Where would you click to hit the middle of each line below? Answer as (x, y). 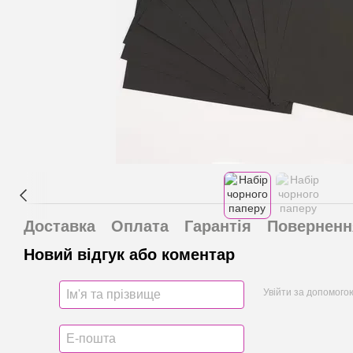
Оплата (140, 226)
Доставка (59, 226)
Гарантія (218, 226)
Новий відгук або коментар (129, 255)
